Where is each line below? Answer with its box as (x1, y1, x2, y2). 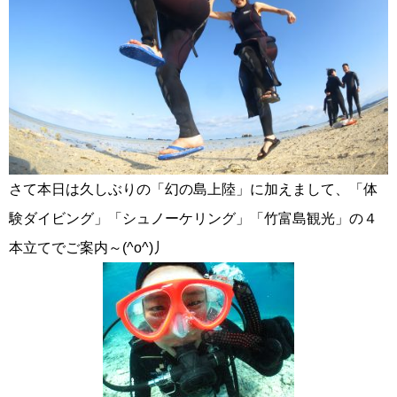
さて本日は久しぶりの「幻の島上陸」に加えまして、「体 (9, 181, 378, 197)
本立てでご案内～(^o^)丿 (9, 239, 167, 255)
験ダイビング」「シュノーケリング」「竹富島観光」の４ (9, 210, 378, 226)
